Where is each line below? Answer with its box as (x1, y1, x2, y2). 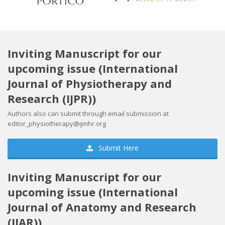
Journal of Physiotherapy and (8, 75, 172, 91)
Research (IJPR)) (8, 90, 96, 106)
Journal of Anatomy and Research (8, 199, 196, 214)
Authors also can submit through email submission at (8, 108, 169, 118)
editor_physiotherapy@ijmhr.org (8, 119, 106, 128)
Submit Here (96, 143, 139, 153)
